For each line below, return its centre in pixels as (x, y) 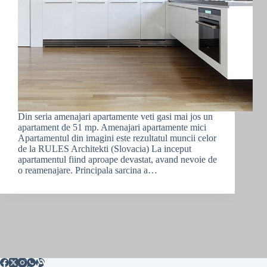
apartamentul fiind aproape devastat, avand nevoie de (117, 160)
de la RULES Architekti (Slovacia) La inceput (105, 149)
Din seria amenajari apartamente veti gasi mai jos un (115, 117)
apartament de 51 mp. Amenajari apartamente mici (112, 128)
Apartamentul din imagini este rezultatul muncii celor (117, 138)
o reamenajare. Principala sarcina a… (88, 170)
